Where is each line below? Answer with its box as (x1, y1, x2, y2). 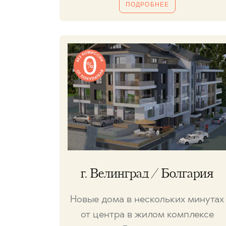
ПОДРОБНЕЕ (125, 1, 169, 9)
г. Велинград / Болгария (81, 168, 213, 181)
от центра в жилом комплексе (80, 210, 214, 220)
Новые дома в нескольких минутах (70, 195, 224, 205)
